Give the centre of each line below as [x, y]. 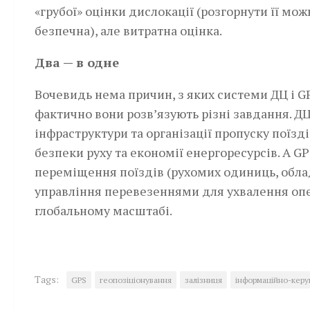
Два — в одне [77, 62]
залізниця [203, 280]
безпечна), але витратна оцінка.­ [128, 30]
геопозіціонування [136, 280]
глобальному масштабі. [103, 210]
